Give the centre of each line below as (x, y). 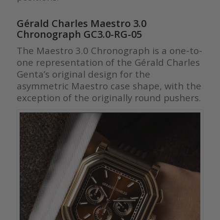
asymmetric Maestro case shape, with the (109, 86)
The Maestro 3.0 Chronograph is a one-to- (109, 51)
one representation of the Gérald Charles (108, 62)
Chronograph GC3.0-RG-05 (79, 34)
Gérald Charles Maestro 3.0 (81, 24)
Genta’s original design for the (83, 74)
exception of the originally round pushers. (109, 98)
